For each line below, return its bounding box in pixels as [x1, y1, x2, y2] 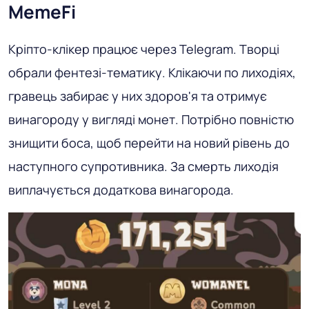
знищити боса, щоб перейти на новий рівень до [8, 134, 290, 151]
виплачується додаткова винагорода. [8, 181, 234, 198]
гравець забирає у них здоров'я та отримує [8, 87, 267, 104]
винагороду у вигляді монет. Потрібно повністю [8, 110, 294, 128]
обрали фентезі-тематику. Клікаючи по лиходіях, [8, 63, 296, 81]
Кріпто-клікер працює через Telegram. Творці [8, 40, 279, 57]
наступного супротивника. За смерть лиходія [8, 157, 279, 175]
